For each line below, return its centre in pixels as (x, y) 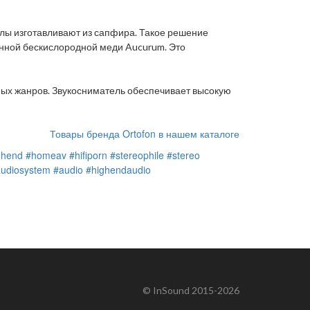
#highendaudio (118, 170)
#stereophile (137, 155)
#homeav (46, 155)
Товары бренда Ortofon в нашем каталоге (145, 134)
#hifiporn (88, 155)
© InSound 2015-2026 (191, 291)
